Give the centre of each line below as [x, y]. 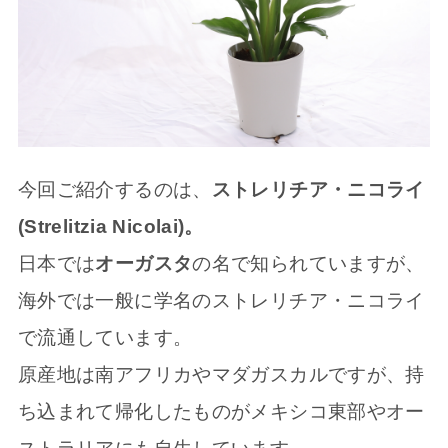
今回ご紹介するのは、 [114, 189]
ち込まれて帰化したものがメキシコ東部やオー [221, 411]
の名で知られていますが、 [308, 263]
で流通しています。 [105, 337]
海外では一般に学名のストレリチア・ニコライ [221, 300]
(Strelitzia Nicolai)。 [110, 226]
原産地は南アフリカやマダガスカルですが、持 [221, 374]
